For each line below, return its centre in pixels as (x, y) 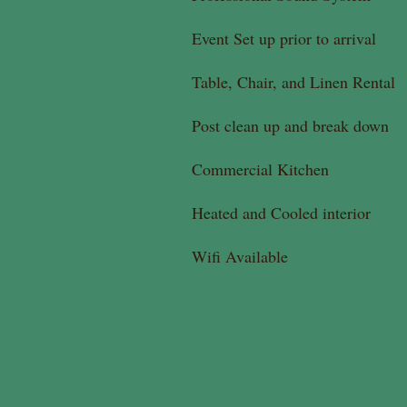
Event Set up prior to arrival (284, 38)
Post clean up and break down (290, 125)
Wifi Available (243, 256)
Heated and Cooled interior (281, 213)
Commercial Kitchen (260, 169)
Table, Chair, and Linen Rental (293, 82)
